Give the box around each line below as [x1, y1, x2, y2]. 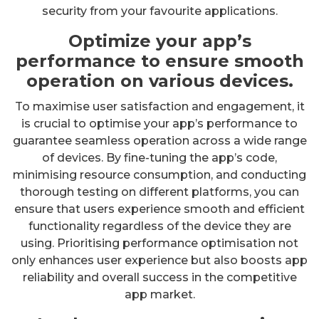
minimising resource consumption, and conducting [13, 167, 306, 182]
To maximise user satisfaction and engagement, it [14, 99, 305, 113]
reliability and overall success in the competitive [22, 270, 297, 284]
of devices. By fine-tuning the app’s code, [42, 150, 277, 164]
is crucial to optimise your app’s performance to [21, 116, 298, 130]
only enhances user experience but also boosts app [11, 253, 308, 267]
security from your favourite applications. [41, 4, 278, 18]
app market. [124, 287, 195, 301]
